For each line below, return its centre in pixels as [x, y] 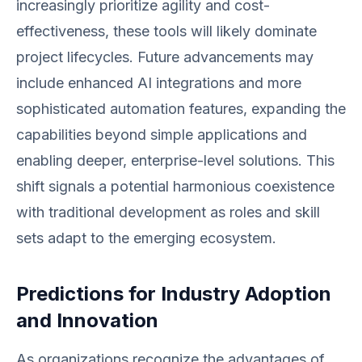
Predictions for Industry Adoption [174, 294]
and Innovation [87, 320]
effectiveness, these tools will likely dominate [166, 31]
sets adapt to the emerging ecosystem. [146, 238]
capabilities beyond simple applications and [162, 135]
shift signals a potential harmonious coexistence [175, 186]
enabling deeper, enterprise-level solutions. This [175, 160]
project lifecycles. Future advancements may [165, 57]
